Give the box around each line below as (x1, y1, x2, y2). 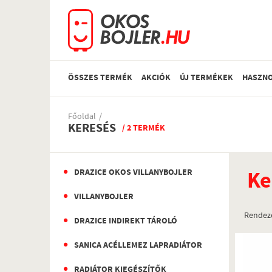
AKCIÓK (141, 72, 171, 85)
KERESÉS (68, 120, 116, 138)
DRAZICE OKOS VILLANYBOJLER (74, 166, 192, 180)
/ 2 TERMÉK (122, 122, 165, 135)
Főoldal (68, 110, 96, 124)
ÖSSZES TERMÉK (68, 72, 132, 85)
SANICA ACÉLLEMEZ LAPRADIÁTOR (74, 239, 202, 253)
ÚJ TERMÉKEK (180, 72, 233, 85)
